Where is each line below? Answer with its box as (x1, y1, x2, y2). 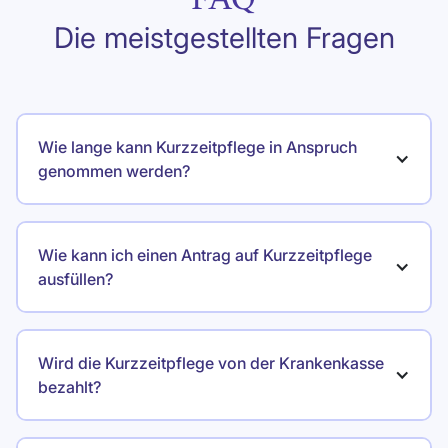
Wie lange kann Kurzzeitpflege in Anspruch (38, 136, 361, 157)
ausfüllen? (38, 268, 113, 289)
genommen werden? (38, 160, 190, 181)
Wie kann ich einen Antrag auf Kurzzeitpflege (38, 244, 376, 265)
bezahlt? (38, 376, 101, 397)
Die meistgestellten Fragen (53, 19, 395, 55)
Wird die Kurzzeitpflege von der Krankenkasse (38, 352, 388, 373)
